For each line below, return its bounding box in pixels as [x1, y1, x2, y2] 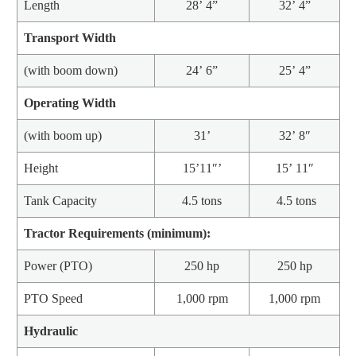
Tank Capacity [24, 193, 97, 207]
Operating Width [24, 95, 116, 110]
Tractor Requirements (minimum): [24, 226, 211, 240]
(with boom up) [24, 128, 102, 142]
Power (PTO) [24, 258, 92, 273]
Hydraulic [24, 323, 78, 338]
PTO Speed [24, 291, 83, 305]
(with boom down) [24, 63, 118, 77]
